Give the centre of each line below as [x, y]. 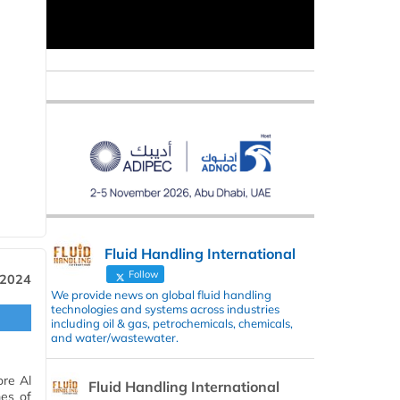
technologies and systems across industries [165, 308]
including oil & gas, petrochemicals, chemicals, [172, 323]
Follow [142, 274]
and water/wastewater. [115, 337]
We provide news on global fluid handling [161, 294]
